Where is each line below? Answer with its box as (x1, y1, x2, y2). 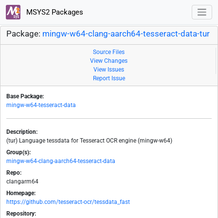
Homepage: (6, 190, 36, 197)
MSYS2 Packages (24, 7, 83, 17)
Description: (6, 128, 37, 136)
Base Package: (6, 93, 44, 100)
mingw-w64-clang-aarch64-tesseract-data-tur (42, 29, 210, 39)
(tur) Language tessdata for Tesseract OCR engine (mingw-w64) (6, 137, 172, 145)
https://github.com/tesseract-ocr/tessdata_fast (6, 199, 130, 206)
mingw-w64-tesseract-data (6, 102, 76, 109)
